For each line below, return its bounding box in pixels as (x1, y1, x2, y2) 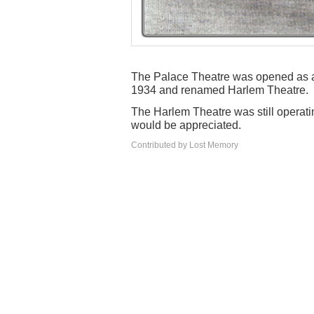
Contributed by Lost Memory (131, 140, 238, 150)
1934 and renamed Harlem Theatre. (131, 84, 308, 96)
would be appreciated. (131, 119, 241, 131)
